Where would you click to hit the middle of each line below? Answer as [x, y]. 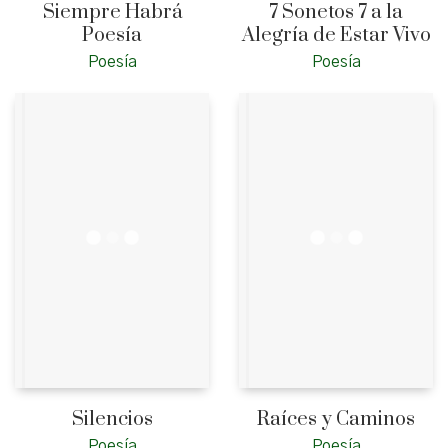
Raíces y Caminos [336, 420]
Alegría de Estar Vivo [336, 36]
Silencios [112, 420]
